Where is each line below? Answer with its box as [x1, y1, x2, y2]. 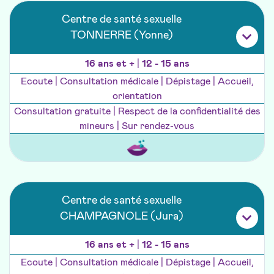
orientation [112, 91, 162, 102]
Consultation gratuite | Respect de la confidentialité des [13, 106, 261, 117]
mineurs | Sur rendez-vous [80, 121, 194, 131]
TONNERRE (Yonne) [70, 30, 173, 42]
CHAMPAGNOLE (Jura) [60, 211, 183, 223]
